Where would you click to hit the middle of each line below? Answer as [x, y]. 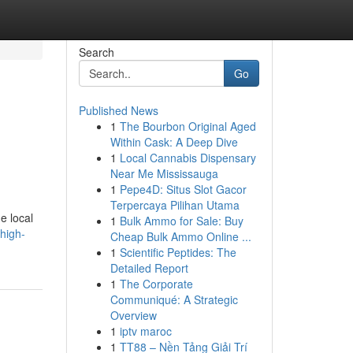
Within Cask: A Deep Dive [174, 142]
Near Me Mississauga [164, 173]
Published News [118, 110]
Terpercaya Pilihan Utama [175, 205]
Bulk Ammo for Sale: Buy [181, 221]
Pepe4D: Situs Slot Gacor [183, 189]
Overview [133, 315]
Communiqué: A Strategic [174, 299]
